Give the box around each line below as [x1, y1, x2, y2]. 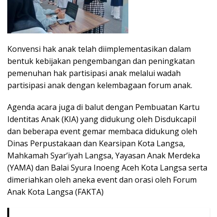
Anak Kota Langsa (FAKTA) [7, 186, 104, 198]
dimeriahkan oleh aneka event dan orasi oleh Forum [7, 174, 197, 186]
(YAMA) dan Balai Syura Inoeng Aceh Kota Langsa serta [7, 162, 207, 173]
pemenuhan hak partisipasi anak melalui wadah [7, 68, 181, 79]
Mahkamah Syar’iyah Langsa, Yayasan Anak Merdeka [7, 150, 200, 161]
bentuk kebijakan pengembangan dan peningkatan [7, 56, 195, 67]
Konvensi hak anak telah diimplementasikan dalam [7, 44, 191, 55]
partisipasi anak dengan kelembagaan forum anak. [7, 80, 192, 91]
